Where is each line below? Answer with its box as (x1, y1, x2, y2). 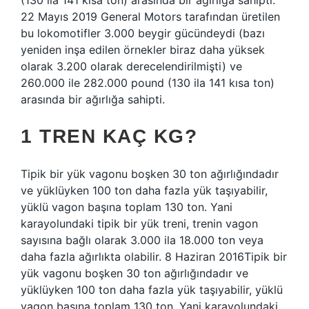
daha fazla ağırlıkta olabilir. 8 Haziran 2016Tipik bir (21, 250, 287, 263)
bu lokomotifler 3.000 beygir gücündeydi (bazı (21, 26, 265, 40)
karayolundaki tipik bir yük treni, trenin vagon (21, 217, 258, 230)
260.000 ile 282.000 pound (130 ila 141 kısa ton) (21, 76, 275, 90)
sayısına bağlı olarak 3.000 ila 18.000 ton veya (21, 233, 263, 247)
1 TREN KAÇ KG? (21, 126, 197, 147)
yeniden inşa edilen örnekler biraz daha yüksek (21, 43, 265, 57)
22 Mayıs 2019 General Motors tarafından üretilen (21, 10, 280, 23)
